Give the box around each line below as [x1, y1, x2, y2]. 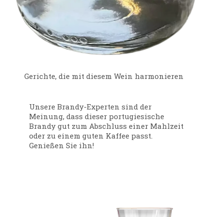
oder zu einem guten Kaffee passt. [29, 131, 153, 141]
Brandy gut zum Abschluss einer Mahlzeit [29, 121, 184, 131]
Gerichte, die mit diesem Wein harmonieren [24, 71, 184, 81]
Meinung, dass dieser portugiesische [29, 111, 164, 122]
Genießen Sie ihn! [29, 140, 94, 151]
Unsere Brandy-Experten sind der [29, 102, 152, 112]
